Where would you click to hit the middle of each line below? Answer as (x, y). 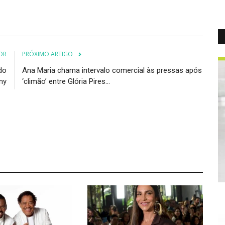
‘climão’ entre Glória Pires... (66, 81)
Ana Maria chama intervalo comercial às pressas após (112, 70)
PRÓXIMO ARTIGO (47, 54)
